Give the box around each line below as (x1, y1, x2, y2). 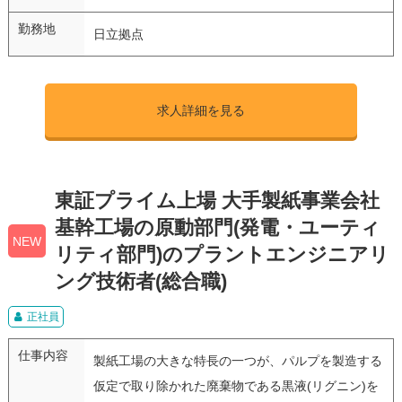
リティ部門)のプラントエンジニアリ (54, 242, 389, 266)
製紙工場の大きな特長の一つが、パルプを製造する (92, 353, 382, 368)
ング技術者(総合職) (54, 269, 227, 293)
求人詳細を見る (156, 102, 245, 118)
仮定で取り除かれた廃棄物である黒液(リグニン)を (92, 378, 379, 393)
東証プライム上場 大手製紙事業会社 (54, 188, 380, 212)
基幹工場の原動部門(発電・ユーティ (54, 215, 380, 239)
